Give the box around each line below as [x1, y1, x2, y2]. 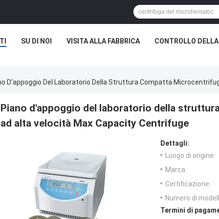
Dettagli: [160, 139, 189, 148]
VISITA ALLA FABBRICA [66, 37, 140, 45]
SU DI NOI [21, 37, 52, 45]
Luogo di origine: [165, 152, 215, 160]
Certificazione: [165, 180, 211, 188]
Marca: [165, 166, 187, 174]
